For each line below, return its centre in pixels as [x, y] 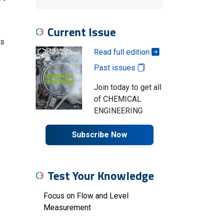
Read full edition [122, 52]
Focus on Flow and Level [86, 196]
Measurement [67, 208]
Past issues [115, 68]
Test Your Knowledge [101, 175]
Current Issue [82, 32]
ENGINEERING [118, 111]
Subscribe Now [99, 135]
